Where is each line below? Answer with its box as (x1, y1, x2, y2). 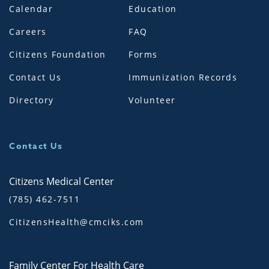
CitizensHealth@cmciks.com (9, 216, 144, 228)
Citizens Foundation (9, 49, 106, 61)
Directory (9, 94, 54, 106)
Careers (9, 26, 47, 38)
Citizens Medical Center (9, 175, 114, 189)
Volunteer (128, 94, 176, 106)
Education (128, 3, 177, 15)
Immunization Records (128, 71, 238, 83)
